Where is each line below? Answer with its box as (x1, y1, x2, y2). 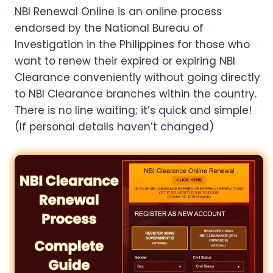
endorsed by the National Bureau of (15, 21, 204, 36)
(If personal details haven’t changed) (15, 119, 214, 135)
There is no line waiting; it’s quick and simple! (15, 103, 252, 118)
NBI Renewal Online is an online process (15, 4, 227, 19)
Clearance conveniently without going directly (15, 70, 260, 85)
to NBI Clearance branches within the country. (15, 87, 257, 102)
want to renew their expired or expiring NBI (15, 54, 235, 69)
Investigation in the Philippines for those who (15, 37, 250, 52)
